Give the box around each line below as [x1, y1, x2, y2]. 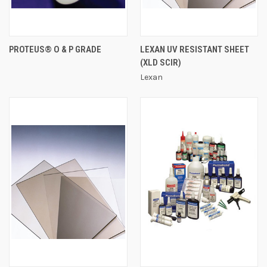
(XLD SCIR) [139, 57, 181, 68]
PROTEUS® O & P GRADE [9, 44, 101, 55]
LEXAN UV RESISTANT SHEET [139, 44, 249, 55]
